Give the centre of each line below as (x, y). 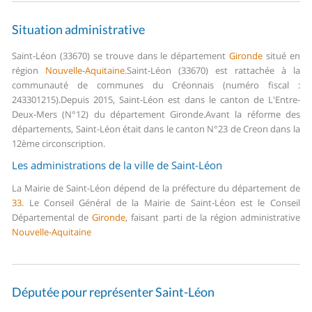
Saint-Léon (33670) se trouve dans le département (121, 56)
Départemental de (52, 218)
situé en (281, 56)
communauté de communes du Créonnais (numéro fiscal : (156, 85)
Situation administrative (79, 30)
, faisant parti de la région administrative (213, 218)
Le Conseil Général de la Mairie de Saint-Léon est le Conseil (162, 203)
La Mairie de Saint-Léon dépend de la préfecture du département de (156, 188)
